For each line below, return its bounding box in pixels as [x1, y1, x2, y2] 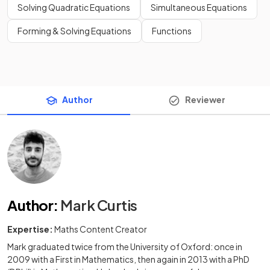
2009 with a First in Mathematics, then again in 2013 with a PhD [7, 253, 250, 265]
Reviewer [184, 93, 225, 105]
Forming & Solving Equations [17, 25, 131, 36]
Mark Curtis [60, 195, 137, 214]
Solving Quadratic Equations [17, 1, 130, 13]
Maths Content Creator [54, 223, 147, 234]
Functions [152, 25, 192, 36]
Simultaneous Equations [151, 1, 247, 13]
